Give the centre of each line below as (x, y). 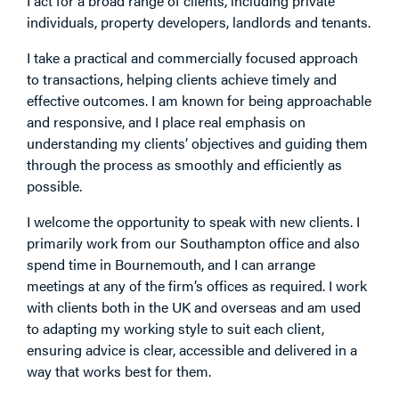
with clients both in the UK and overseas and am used (194, 306)
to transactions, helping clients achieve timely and (182, 78)
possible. (54, 185)
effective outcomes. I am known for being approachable (199, 100)
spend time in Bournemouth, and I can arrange (171, 264)
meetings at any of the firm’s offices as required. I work (197, 285)
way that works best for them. (119, 370)
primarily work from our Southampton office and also (193, 242)
